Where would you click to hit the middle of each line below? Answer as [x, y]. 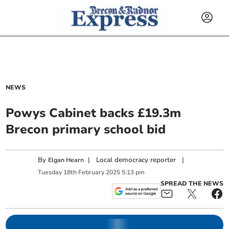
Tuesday [50, 172]
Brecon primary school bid [86, 129]
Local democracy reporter [136, 160]
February [91, 172]
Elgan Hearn [66, 160]
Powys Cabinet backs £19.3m [94, 113]
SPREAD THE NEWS [192, 184]
